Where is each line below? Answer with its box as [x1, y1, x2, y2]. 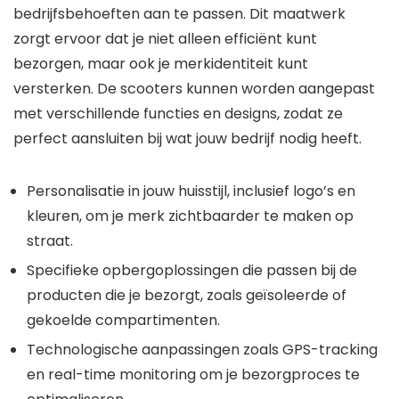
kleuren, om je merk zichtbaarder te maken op [27, 206, 354, 227]
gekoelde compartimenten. [27, 310, 220, 331]
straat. [27, 231, 73, 252]
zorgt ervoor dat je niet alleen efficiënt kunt [13, 28, 317, 50]
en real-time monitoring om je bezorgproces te [27, 364, 360, 386]
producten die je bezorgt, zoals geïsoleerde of [27, 285, 346, 306]
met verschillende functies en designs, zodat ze [13, 103, 343, 125]
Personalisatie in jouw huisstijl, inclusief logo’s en [27, 181, 355, 202]
